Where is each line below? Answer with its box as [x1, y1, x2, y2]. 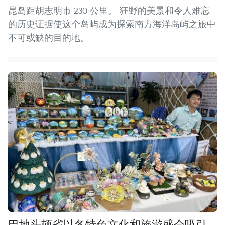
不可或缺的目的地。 [8, 32, 89, 44]
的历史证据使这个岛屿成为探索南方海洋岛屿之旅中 [8, 18, 216, 30]
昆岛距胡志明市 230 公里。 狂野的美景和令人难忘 [8, 5, 210, 17]
